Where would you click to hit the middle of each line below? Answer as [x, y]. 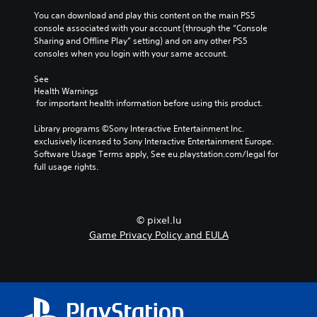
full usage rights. [66, 166]
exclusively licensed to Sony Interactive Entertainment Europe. [154, 141]
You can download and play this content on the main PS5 [145, 15]
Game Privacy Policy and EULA [158, 235]
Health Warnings [66, 91]
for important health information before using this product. [149, 103]
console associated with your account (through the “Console [151, 28]
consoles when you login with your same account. [131, 53]
